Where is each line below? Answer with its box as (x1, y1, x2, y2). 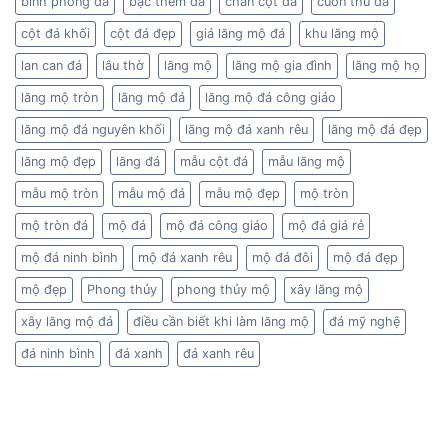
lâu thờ (102, 58, 144, 74)
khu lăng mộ (305, 26, 379, 42)
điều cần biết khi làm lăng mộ (133, 314, 309, 330)
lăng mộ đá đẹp (328, 122, 422, 138)
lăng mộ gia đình (232, 58, 332, 74)
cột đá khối (21, 26, 90, 42)
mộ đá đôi (252, 250, 313, 266)
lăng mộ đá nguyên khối (21, 122, 165, 138)
